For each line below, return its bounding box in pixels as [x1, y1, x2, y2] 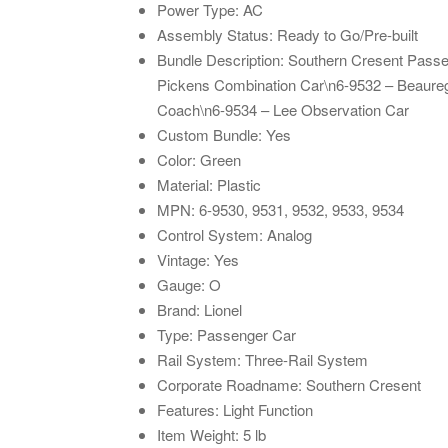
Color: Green [157, 148, 241, 170]
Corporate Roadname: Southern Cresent [157, 373, 421, 395]
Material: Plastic [157, 173, 261, 195]
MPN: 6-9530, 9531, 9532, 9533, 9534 [157, 198, 404, 220]
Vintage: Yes [157, 248, 239, 270]
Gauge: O [157, 273, 221, 295]
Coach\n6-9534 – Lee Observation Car [157, 98, 409, 120]
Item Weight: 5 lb [157, 423, 266, 445]
